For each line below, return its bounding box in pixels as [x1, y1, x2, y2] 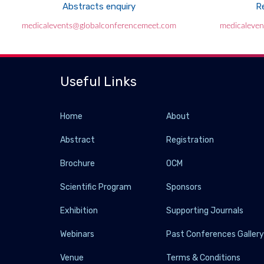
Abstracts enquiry [62, 1, 136, 12]
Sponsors [166, 182, 202, 192]
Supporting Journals [166, 206, 244, 216]
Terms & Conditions [166, 253, 241, 263]
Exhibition [60, 206, 98, 216]
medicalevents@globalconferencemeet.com [22, 22, 176, 30]
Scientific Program [60, 182, 131, 192]
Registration [166, 135, 214, 145]
